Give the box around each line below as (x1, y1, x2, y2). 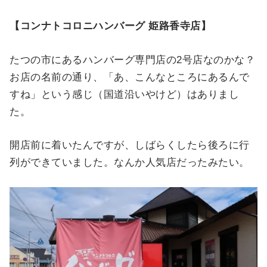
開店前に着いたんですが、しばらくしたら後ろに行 (10, 139, 250, 151)
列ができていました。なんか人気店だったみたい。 (10, 156, 250, 168)
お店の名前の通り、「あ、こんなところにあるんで (10, 71, 250, 83)
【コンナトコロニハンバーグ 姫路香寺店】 (10, 20, 212, 32)
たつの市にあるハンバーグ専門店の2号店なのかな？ (10, 54, 256, 66)
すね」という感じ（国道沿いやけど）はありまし (10, 88, 240, 100)
